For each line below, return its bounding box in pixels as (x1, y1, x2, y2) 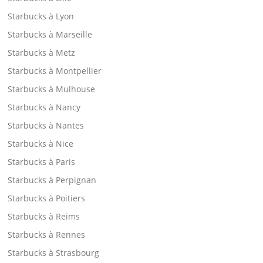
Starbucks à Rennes (8, 228, 86, 240)
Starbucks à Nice (8, 137, 74, 149)
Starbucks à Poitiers (8, 192, 86, 204)
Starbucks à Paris (8, 156, 76, 167)
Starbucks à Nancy (8, 101, 81, 113)
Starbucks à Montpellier (8, 65, 102, 76)
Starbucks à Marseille (8, 28, 93, 40)
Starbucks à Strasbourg (8, 247, 100, 258)
